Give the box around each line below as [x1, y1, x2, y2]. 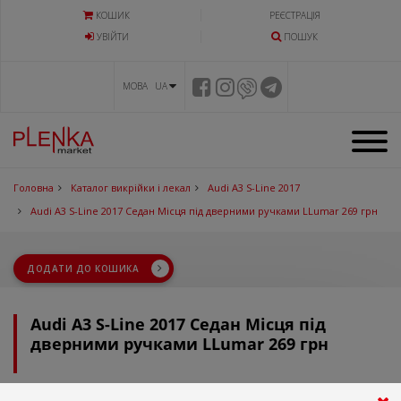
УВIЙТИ [96, 30, 129, 43]
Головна [13, 181, 54, 195]
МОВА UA [123, 80, 167, 92]
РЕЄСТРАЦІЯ [269, 9, 320, 21]
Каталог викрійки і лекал [71, 181, 191, 195]
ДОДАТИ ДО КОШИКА [27, 262, 142, 276]
